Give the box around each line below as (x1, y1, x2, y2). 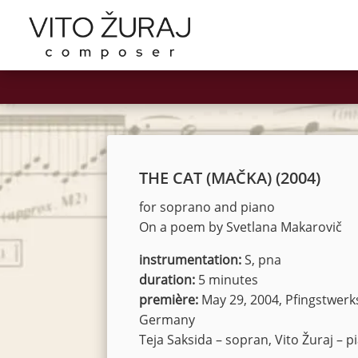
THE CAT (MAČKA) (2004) (139, 167, 321, 189)
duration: (139, 271, 196, 288)
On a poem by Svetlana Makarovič (139, 218, 343, 236)
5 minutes (195, 271, 259, 288)
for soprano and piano (139, 198, 276, 216)
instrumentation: (139, 251, 242, 268)
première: (139, 291, 199, 308)
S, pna (241, 251, 282, 268)
